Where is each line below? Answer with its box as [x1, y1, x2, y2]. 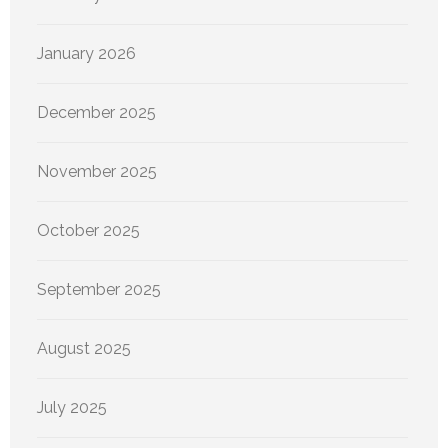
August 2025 [37, 339, 131, 359]
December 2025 [37, 103, 156, 123]
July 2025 [37, 398, 107, 418]
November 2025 [37, 162, 157, 182]
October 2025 [37, 221, 140, 241]
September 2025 [37, 280, 161, 300]
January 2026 [37, 44, 136, 64]
